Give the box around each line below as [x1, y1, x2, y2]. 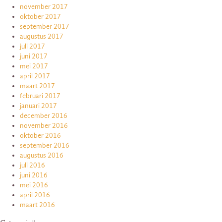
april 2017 [20, 71, 50, 80]
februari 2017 [20, 91, 60, 100]
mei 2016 [20, 180, 48, 189]
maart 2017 [20, 81, 55, 90]
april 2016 [20, 190, 50, 199]
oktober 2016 [20, 131, 61, 140]
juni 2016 [20, 170, 48, 179]
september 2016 [20, 141, 69, 150]
